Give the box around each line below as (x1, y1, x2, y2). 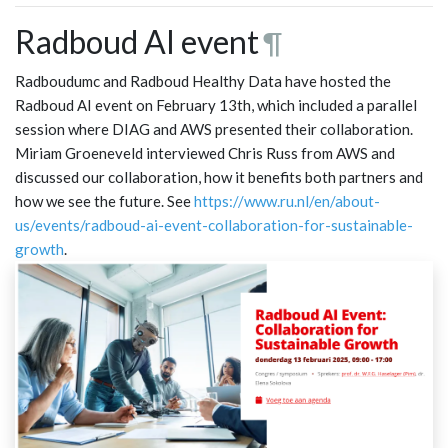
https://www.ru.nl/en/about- (194, 192, 380, 211)
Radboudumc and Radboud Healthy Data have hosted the (15, 72, 391, 91)
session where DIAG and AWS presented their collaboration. (15, 120, 413, 139)
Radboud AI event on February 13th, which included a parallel (15, 96, 417, 115)
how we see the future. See (15, 192, 194, 211)
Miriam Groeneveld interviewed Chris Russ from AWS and (15, 144, 395, 163)
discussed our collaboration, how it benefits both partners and (15, 168, 423, 187)
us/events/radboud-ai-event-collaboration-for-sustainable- (15, 216, 413, 235)
